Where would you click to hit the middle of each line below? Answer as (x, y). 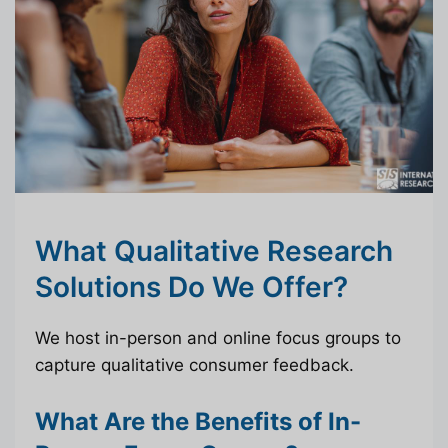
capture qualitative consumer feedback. (194, 365)
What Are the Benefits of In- (198, 421)
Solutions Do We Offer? (191, 287)
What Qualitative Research (214, 251)
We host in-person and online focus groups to (218, 338)
